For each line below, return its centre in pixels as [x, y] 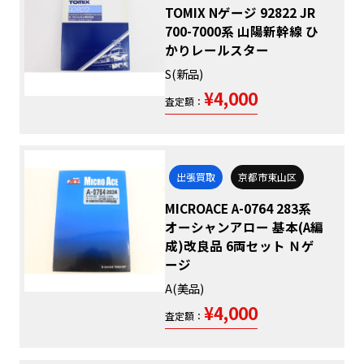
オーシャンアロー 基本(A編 [245, 226]
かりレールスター [217, 49]
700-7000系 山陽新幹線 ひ [242, 30]
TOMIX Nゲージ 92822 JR [240, 12]
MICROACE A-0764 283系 [238, 208]
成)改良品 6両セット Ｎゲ [240, 245]
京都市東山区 [267, 177]
